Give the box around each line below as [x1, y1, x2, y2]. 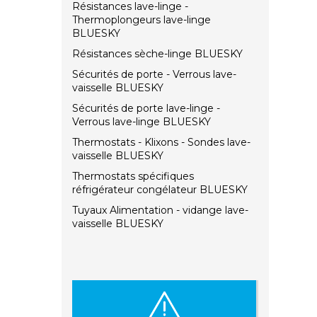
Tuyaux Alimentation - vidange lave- [72, 204, 248, 217]
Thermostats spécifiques [72, 170, 194, 183]
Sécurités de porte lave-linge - [72, 102, 220, 115]
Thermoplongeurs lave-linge [72, 13, 211, 27]
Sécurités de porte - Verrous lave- [72, 68, 236, 81]
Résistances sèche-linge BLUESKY [72, 47, 243, 61]
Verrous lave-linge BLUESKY [72, 115, 211, 129]
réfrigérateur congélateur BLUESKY [72, 183, 248, 197]
